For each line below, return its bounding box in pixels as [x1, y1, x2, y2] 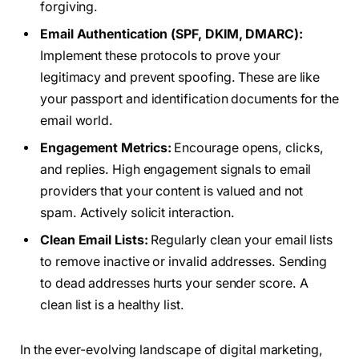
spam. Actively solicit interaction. [40, 205, 236, 221]
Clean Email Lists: [40, 232, 148, 248]
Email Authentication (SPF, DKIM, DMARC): [40, 26, 303, 42]
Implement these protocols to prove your [40, 48, 280, 64]
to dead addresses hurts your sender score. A [40, 276, 309, 292]
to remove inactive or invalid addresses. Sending [40, 254, 328, 270]
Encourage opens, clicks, [171, 140, 324, 156]
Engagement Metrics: [40, 140, 171, 156]
